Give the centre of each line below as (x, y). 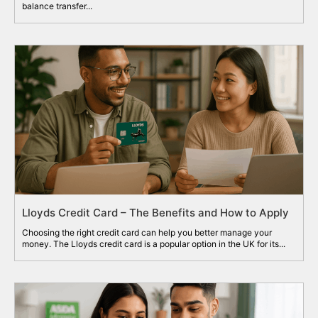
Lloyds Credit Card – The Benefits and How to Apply (155, 212)
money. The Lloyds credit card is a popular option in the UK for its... (154, 243)
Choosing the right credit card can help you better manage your (147, 232)
